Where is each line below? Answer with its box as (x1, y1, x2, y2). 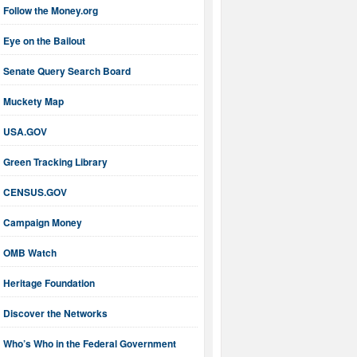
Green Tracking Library (3, 155, 108, 170)
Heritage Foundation (3, 276, 95, 291)
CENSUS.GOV (3, 185, 67, 200)
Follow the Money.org (3, 3, 98, 18)
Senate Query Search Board (3, 64, 131, 79)
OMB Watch (3, 245, 57, 261)
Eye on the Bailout (3, 33, 85, 49)
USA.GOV (3, 124, 47, 139)
